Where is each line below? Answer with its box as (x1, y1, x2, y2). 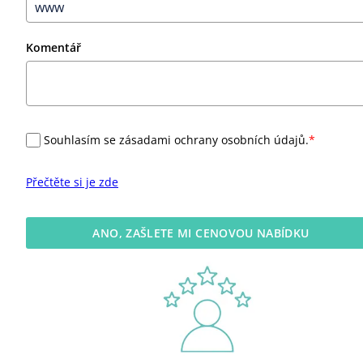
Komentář (26, 40, 81, 56)
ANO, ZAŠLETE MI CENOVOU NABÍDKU (92, 225, 310, 241)
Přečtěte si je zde (26, 174, 118, 190)
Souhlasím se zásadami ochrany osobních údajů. (44, 132, 310, 148)
